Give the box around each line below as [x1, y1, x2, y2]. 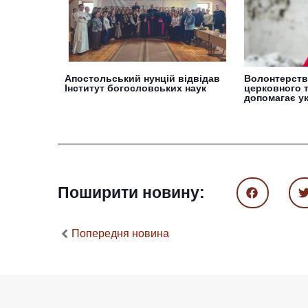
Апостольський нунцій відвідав [65, 73, 220, 84]
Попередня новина [71, 228, 169, 239]
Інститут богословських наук [65, 82, 206, 93]
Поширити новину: [58, 183, 205, 201]
